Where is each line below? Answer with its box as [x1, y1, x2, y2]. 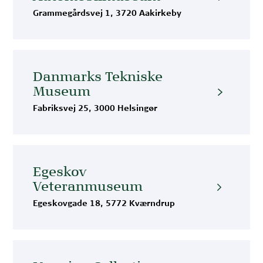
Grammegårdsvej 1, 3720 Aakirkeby [33, 9, 182, 18]
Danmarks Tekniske [33, 70, 163, 85]
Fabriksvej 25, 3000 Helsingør [33, 104, 158, 113]
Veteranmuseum [33, 180, 143, 194]
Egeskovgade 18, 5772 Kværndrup [33, 200, 176, 208]
